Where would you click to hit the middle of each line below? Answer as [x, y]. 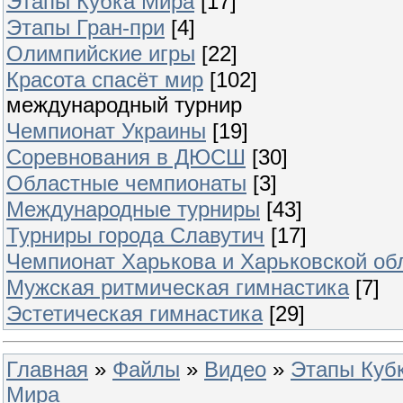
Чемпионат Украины [106, 131]
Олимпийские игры [101, 54]
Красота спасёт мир [105, 80]
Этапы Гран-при [85, 27]
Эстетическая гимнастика [134, 313]
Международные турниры [133, 209]
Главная [47, 369]
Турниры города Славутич [135, 235]
